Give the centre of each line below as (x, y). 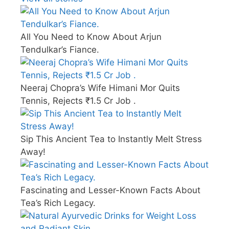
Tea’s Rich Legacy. (58, 203)
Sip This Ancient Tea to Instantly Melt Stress (111, 139)
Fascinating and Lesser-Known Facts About (110, 190)
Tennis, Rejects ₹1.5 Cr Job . (78, 101)
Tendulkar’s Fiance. (60, 50)
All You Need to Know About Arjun (91, 37)
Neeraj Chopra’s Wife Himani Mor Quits (100, 88)
